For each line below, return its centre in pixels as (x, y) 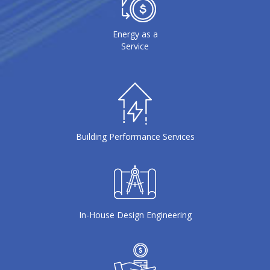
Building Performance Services (135, 136)
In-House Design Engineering (135, 215)
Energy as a (135, 34)
